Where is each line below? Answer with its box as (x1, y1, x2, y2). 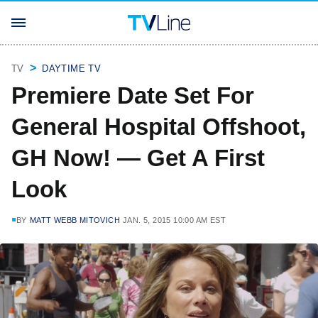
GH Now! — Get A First (11, 145, 265, 171)
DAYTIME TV (42, 63, 102, 74)
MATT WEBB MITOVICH (29, 216, 121, 224)
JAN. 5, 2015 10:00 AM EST (123, 216, 226, 224)
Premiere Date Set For (11, 82, 254, 109)
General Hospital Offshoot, (11, 114, 306, 140)
